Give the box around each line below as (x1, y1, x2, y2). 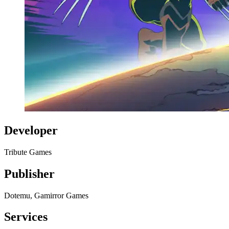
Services (4, 210, 48, 224)
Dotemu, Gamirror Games (4, 191, 88, 200)
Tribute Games (4, 147, 52, 156)
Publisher (4, 167, 55, 180)
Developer (4, 123, 58, 137)
